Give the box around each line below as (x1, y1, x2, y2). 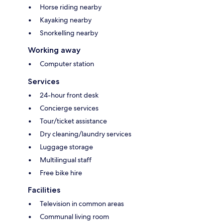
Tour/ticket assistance (40, 116, 107, 126)
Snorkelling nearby (40, 28, 98, 38)
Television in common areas (40, 199, 124, 209)
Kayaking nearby (40, 15, 92, 25)
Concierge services (40, 104, 99, 113)
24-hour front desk (40, 91, 99, 100)
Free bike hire (40, 168, 82, 178)
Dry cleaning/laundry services (40, 129, 131, 139)
